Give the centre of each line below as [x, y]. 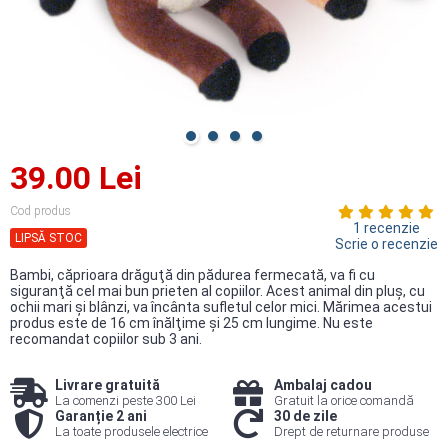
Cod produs [40, 211]
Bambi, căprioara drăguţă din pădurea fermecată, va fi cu [192, 275]
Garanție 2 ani [100, 416]
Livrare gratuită [107, 385]
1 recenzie [386, 228]
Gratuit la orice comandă [343, 400]
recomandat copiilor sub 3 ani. [106, 339]
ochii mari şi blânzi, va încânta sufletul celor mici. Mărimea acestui [221, 307]
